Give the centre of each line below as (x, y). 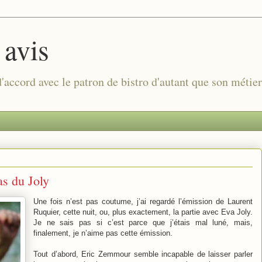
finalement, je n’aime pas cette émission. (103, 233)
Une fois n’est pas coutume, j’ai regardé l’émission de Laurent (143, 201)
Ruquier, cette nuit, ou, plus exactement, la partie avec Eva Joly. (143, 212)
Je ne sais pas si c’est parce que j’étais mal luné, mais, (143, 222)
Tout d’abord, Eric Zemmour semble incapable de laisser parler (143, 254)
